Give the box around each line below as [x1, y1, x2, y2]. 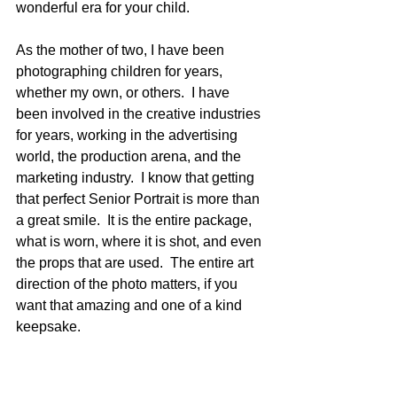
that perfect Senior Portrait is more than [16, 191, 263, 206]
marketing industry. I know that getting [16, 170, 258, 185]
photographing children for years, [16, 64, 226, 79]
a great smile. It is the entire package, [16, 213, 255, 228]
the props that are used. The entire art [16, 255, 257, 270]
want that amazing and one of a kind [16, 298, 245, 313]
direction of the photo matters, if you [16, 276, 241, 292]
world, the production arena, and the [16, 149, 245, 164]
